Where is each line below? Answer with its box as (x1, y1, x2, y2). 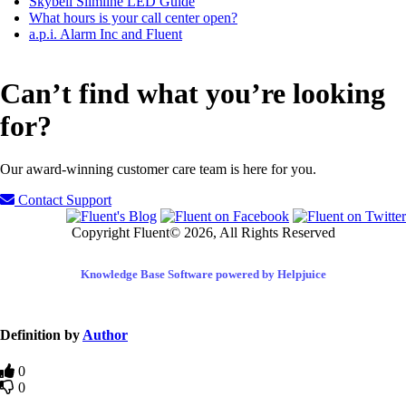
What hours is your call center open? (29, 10, 237, 26)
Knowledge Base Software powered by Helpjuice (80, 267, 326, 282)
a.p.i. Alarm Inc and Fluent (29, 26, 182, 43)
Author (82, 327, 128, 343)
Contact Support (14, 192, 111, 208)
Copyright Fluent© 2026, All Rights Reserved (71, 225, 335, 241)
